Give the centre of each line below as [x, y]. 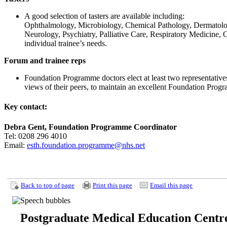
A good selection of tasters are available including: [104, 16]
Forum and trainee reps [45, 60]
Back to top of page [47, 186]
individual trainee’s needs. [66, 43]
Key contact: [26, 107]
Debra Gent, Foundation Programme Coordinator [90, 127]
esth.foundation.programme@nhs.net [86, 145]
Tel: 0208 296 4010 [35, 136]
